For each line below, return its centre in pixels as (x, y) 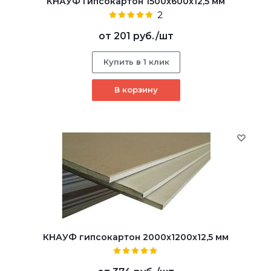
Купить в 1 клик (136, 61)
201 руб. (134, 36)
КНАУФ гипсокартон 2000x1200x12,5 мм (136, 237)
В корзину (136, 89)
